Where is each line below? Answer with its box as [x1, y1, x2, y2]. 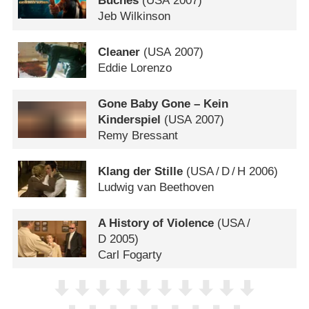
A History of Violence [98, 216, 215, 230]
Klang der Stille [98, 164, 183, 178]
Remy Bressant [98, 128, 179, 142]
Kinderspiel [98, 112, 161, 126]
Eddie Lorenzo [98, 61, 172, 75]
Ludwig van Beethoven [98, 180, 215, 194]
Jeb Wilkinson [98, 10, 171, 23]
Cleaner [98, 46, 141, 59]
